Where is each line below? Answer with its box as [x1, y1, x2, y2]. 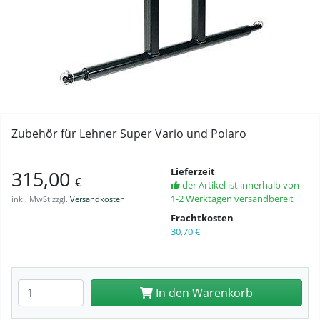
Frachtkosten [171, 211, 234, 224]
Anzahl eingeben [17, 279, 106, 295]
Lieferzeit [171, 165, 215, 178]
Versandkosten [70, 194, 125, 204]
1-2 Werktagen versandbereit [171, 192, 294, 205]
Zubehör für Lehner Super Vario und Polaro [11, 126, 246, 141]
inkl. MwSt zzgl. [11, 194, 70, 204]
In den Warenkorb [153, 285, 253, 301]
